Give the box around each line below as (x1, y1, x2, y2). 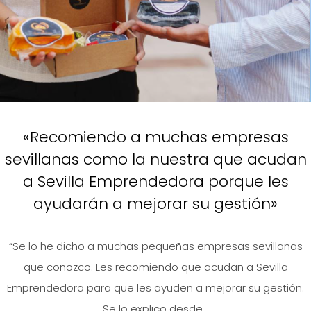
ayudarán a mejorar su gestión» (33, 193, 278, 215)
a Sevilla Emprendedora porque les (22, 171, 289, 192)
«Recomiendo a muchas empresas (22, 126, 289, 148)
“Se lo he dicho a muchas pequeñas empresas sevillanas (8, 239, 303, 253)
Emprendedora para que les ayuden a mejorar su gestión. (7, 280, 304, 295)
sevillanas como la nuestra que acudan (4, 149, 307, 170)
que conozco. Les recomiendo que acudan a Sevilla (23, 260, 288, 274)
